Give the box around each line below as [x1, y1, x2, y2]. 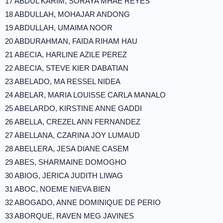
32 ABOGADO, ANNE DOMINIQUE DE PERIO [5, 198, 161, 207]
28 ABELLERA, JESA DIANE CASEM [5, 144, 129, 153]
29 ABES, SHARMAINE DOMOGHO [5, 158, 126, 166]
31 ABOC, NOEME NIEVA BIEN [5, 185, 111, 193]
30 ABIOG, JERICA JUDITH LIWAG [5, 171, 123, 180]
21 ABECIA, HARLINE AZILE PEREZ [5, 50, 127, 59]
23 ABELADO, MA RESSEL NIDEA [5, 77, 120, 86]
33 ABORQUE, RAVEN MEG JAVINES [5, 212, 134, 220]
